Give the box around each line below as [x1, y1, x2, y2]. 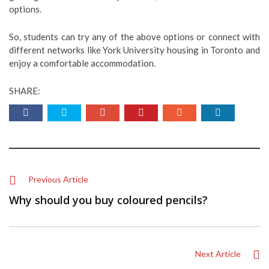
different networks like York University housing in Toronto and [9, 44, 260, 55]
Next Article [195, 249, 241, 259]
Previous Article [28, 174, 88, 184]
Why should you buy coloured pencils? [9, 193, 208, 207]
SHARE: [9, 85, 40, 96]
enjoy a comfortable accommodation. [9, 58, 156, 68]
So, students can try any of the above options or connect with [9, 31, 260, 42]
